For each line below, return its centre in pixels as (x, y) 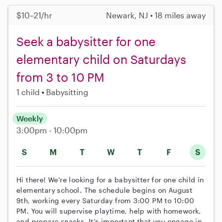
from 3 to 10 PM (60, 77)
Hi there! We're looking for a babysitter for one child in (110, 180)
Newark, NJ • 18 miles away (156, 15)
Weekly (30, 118)
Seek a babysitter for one (86, 42)
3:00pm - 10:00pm (52, 130)
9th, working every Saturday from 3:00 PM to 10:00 (106, 201)
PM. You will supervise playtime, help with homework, (109, 211)
